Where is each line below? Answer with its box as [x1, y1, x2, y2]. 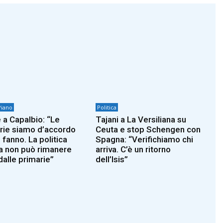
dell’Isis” [96, 154, 128, 165]
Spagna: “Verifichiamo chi [96, 134, 194, 145]
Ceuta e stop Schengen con [96, 124, 201, 135]
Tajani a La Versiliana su [96, 114, 187, 125]
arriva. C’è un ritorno [96, 144, 171, 155]
